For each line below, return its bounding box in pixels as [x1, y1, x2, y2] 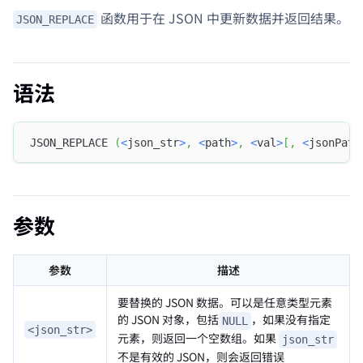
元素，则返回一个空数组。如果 [117, 330, 279, 347]
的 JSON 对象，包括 [117, 311, 219, 328]
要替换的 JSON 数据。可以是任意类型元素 [117, 294, 332, 311]
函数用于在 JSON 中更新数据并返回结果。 [97, 7, 349, 28]
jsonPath [309, 135, 361, 149]
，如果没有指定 [251, 311, 331, 328]
